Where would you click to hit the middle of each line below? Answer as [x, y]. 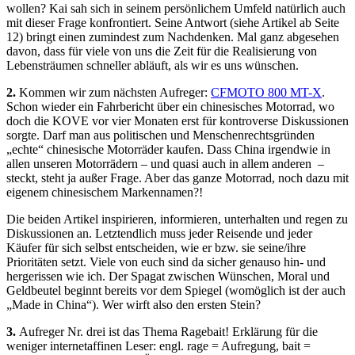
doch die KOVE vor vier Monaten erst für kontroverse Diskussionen [177, 120]
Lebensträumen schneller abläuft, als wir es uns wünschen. [153, 65]
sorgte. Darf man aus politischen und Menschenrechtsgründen [160, 135]
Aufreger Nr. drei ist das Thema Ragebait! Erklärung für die [168, 331]
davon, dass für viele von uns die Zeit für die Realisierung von [162, 51]
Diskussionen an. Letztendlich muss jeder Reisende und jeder [159, 233]
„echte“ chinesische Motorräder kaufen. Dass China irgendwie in [168, 149]
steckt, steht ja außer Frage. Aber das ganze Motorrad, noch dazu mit [177, 177]
